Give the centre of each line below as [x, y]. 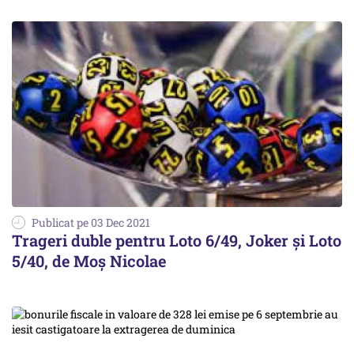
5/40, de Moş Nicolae [89, 261]
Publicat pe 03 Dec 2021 [91, 223]
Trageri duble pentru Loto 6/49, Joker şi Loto [177, 241]
